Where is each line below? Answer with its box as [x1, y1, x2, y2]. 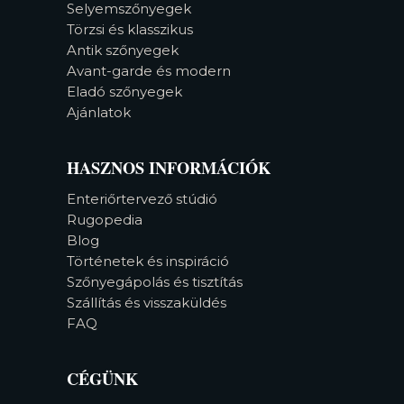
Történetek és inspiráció [67, 252, 229, 270]
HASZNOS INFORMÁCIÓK [67, 155, 271, 180]
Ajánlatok [67, 104, 131, 122]
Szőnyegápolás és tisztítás [67, 272, 243, 290]
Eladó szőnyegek [67, 83, 182, 101]
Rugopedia [67, 210, 142, 228]
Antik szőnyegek [67, 41, 179, 60]
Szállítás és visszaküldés [67, 293, 226, 311]
